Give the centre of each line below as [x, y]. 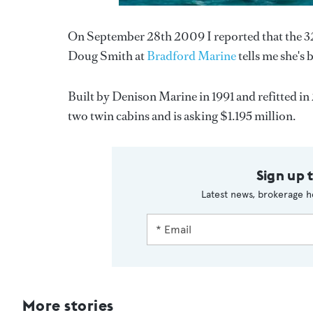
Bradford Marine [191, 56]
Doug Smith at [107, 56]
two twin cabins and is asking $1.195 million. [182, 116]
